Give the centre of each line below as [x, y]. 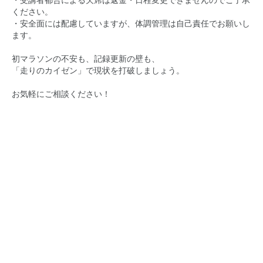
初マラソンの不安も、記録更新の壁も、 [86, 59]
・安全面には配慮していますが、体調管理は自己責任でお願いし [131, 23]
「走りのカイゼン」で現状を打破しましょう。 [98, 70]
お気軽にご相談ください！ [61, 94]
